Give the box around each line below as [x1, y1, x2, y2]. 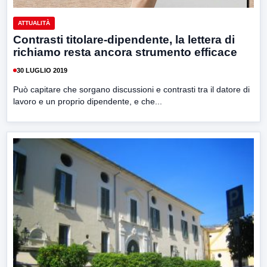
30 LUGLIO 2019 [17, 66, 67, 74]
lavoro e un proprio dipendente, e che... [13, 97, 162, 107]
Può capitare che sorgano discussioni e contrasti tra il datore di [13, 85, 250, 95]
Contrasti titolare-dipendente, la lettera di [13, 33, 235, 46]
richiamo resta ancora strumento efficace [13, 46, 237, 59]
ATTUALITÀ [18, 20, 50, 27]
